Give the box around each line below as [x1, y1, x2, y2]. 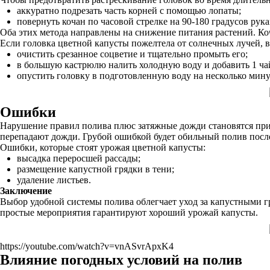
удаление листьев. [17, 175, 91, 185]
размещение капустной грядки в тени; [17, 164, 174, 174]
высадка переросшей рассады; [17, 153, 140, 163]
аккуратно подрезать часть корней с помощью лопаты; [17, 5, 241, 16]
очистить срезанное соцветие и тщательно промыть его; [17, 49, 248, 59]
